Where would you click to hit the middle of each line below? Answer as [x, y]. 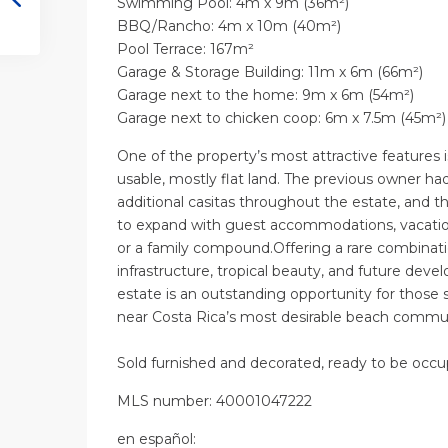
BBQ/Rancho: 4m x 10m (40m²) [229, 26]
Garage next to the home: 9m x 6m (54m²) [265, 95]
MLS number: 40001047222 [214, 401]
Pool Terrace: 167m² [185, 49]
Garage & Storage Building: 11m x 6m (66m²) [270, 72]
